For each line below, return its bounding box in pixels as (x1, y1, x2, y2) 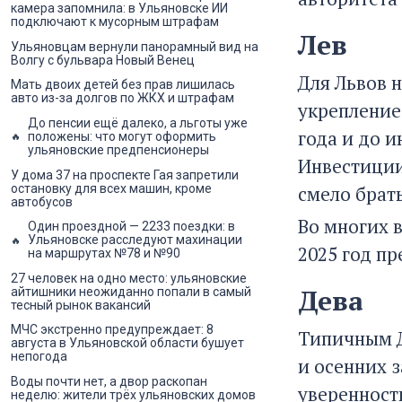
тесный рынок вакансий (11, 297, 151, 312)
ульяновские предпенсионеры (28, 142, 209, 157)
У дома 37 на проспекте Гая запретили (11, 167, 239, 182)
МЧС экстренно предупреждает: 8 (11, 322, 214, 337)
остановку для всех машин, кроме (11, 180, 212, 196)
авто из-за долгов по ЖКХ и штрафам (11, 91, 234, 106)
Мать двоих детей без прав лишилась (11, 77, 235, 92)
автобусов (11, 194, 73, 209)
